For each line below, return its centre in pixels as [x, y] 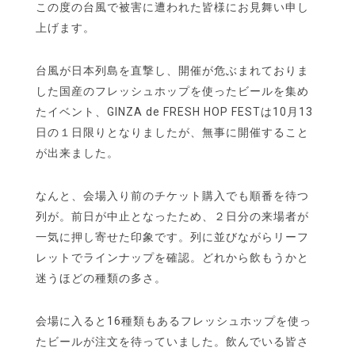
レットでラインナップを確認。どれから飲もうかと [172, 258]
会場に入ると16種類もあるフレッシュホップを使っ [174, 321]
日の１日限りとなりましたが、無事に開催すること [172, 133]
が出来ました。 [77, 153]
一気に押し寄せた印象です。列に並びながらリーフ [172, 237]
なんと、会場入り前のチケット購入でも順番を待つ [172, 196]
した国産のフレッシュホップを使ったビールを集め [172, 92]
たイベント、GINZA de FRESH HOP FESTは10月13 [174, 112]
